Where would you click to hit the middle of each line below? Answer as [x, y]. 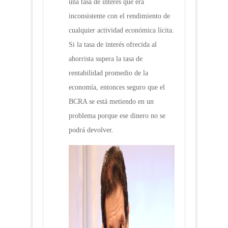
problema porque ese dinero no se [117, 116]
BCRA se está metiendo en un [111, 102]
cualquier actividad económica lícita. [121, 31]
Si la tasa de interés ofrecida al [113, 45]
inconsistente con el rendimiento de [119, 16]
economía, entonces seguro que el [117, 88]
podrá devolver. [91, 130]
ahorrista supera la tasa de [106, 59]
